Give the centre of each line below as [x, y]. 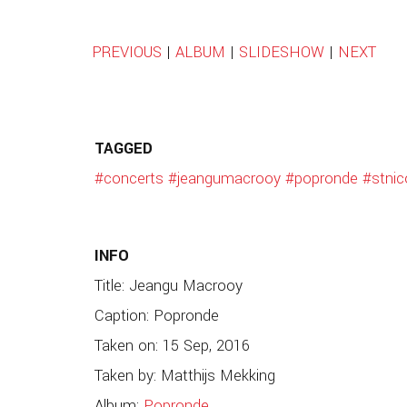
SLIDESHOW [281, 53]
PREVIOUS [126, 53]
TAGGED [123, 149]
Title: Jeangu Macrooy [168, 286]
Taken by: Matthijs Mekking [184, 376]
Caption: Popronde [156, 316]
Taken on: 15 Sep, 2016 [172, 346]
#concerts [129, 179]
